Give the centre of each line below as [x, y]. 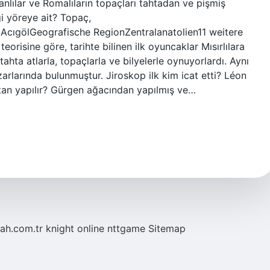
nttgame [126, 228]
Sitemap [167, 228]
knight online [75, 228]
